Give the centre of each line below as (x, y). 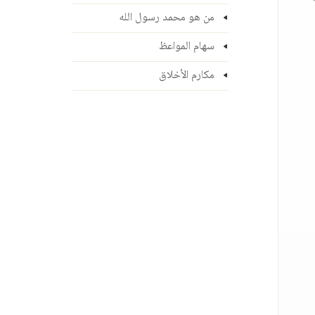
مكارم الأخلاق (186, 76)
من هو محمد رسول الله (166, 18)
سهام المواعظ (186, 47)
